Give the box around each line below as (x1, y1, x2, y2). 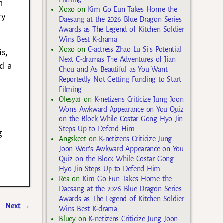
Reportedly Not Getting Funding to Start (59, 75, 181, 84)
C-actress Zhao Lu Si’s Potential (87, 45, 181, 54)
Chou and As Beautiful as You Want (59, 65, 168, 74)
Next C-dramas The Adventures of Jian (59, 55, 176, 64)
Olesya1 (59, 95, 82, 104)
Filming (59, 85, 82, 94)
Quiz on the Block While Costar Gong (59, 155, 174, 163)
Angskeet (59, 135, 86, 143)
